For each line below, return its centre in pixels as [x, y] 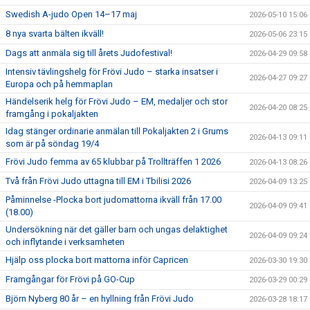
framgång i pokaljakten [52, 114]
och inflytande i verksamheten [65, 242]
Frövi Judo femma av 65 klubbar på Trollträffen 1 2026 [113, 162]
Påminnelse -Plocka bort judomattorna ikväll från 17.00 [113, 200]
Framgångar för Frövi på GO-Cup [70, 279]
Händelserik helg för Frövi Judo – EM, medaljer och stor [117, 101]
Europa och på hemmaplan [59, 84]
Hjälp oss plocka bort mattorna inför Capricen [97, 260]
